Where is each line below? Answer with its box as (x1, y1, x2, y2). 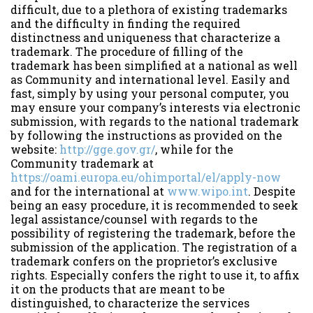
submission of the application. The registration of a (10, 239, 297, 254)
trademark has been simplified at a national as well (10, 57, 298, 73)
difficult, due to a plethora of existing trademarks (10, 1, 287, 17)
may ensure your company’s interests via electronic (10, 99, 300, 115)
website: (10, 141, 59, 156)
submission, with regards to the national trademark (10, 113, 299, 129)
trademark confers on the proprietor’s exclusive (10, 253, 277, 268)
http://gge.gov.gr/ (59, 141, 155, 156)
